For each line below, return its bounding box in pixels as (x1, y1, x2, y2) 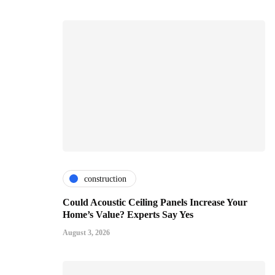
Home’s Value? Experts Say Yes (63, 209, 193, 220)
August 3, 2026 (63, 228, 110, 238)
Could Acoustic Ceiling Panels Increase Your (63, 197, 247, 208)
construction (84, 174, 126, 184)
